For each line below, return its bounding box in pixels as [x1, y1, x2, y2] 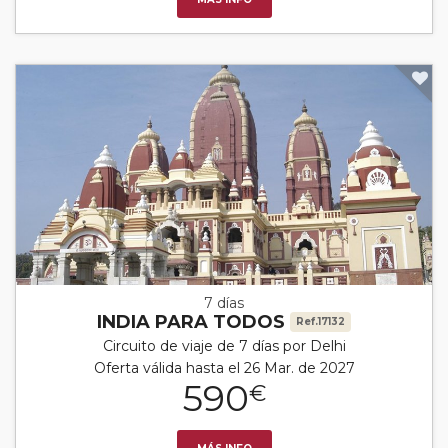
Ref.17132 [296, 314, 345, 328]
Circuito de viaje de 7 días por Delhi [102, 336, 346, 355]
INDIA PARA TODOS [97, 310, 290, 333]
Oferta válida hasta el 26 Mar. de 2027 [93, 358, 355, 377]
